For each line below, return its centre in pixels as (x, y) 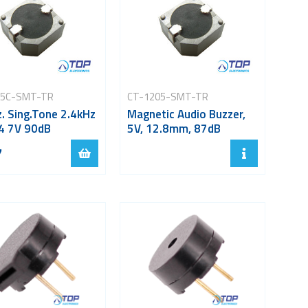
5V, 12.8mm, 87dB (174, 128)
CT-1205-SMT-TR (167, 96)
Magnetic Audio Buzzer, (186, 114)
